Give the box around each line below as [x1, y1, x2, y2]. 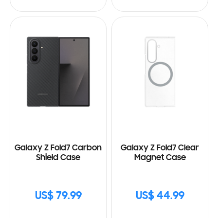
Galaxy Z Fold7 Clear [121, 144, 199, 153]
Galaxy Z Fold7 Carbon [15, 144, 102, 153]
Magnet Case [134, 154, 186, 163]
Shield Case [36, 154, 80, 163]
